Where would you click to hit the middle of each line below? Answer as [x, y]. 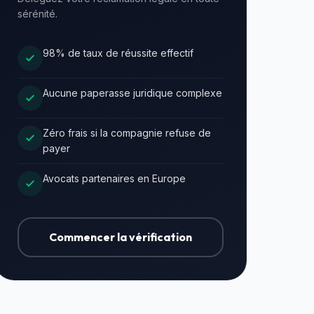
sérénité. [37, 14]
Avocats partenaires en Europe [114, 178]
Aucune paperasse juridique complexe [132, 93]
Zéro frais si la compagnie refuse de [127, 133]
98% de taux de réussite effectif [118, 53]
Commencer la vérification [121, 237]
